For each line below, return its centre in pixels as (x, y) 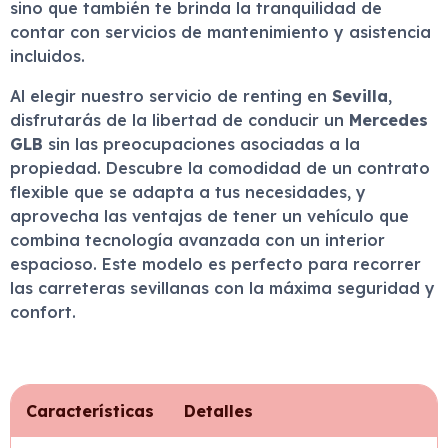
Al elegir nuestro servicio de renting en (171, 96)
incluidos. (47, 56)
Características (90, 411)
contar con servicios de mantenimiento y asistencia (220, 32)
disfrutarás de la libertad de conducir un (179, 120)
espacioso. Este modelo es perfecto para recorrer (215, 264)
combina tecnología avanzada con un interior (197, 240)
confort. (43, 312)
